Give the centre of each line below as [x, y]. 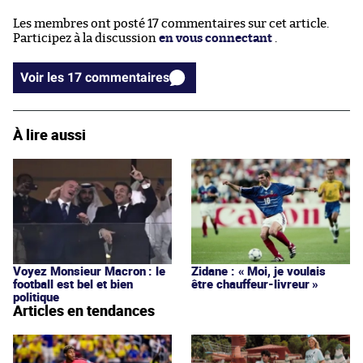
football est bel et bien [73, 283]
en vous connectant [216, 38]
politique [36, 296]
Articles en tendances [84, 310]
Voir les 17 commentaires [127, 77]
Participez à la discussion [86, 38]
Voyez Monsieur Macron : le [89, 270]
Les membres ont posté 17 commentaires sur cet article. [171, 23]
